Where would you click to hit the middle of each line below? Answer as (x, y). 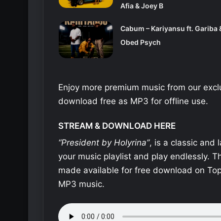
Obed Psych (140, 42)
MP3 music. (81, 184)
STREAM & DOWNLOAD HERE (117, 126)
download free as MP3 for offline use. (133, 101)
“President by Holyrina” (104, 143)
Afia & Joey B (142, 5)
